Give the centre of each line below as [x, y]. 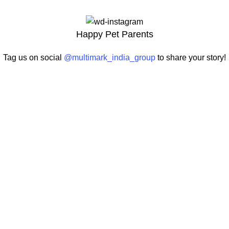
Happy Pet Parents [114, 34]
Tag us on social [33, 57]
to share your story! [191, 57]
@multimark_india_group [110, 57]
